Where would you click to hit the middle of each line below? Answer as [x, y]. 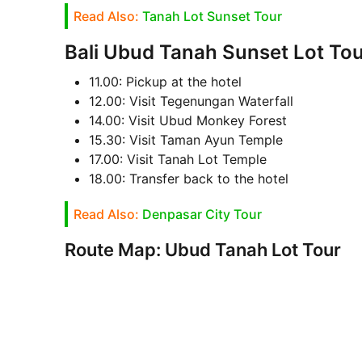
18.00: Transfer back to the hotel [188, 179]
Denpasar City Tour [202, 215]
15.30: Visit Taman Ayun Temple [185, 140]
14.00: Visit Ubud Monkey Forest [187, 121]
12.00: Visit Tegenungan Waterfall [191, 101]
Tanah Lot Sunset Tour [212, 17]
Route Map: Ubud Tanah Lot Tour [202, 250]
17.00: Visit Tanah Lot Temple [177, 160]
